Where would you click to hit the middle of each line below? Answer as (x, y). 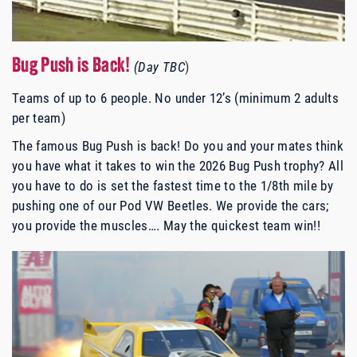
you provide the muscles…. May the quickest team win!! (167, 226)
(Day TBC (159, 67)
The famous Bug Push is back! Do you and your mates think (178, 146)
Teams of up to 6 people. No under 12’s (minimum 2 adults (176, 98)
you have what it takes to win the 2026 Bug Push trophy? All (178, 166)
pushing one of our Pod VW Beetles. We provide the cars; (171, 206)
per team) (39, 118)
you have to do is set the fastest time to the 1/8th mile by (173, 186)
